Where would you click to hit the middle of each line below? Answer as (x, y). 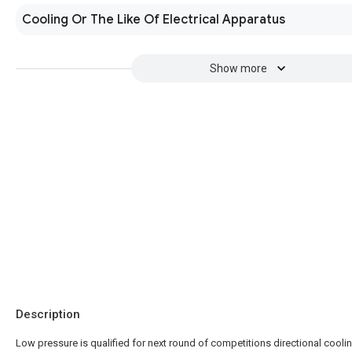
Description (48, 314)
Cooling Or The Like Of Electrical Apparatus (154, 20)
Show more (238, 68)
